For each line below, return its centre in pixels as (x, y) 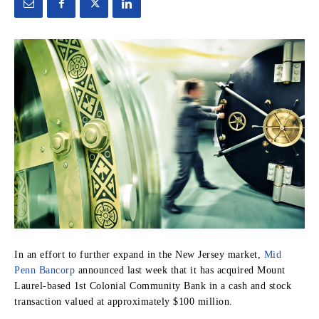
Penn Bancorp (45, 270)
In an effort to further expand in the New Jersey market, (139, 254)
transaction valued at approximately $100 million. (124, 301)
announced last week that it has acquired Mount (180, 270)
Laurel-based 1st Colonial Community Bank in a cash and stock (153, 286)
